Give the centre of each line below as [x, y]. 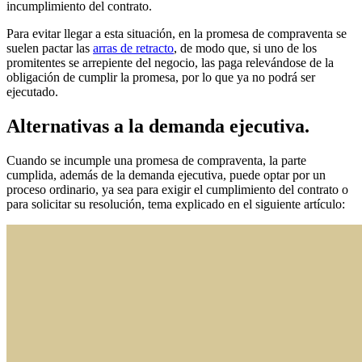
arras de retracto [133, 48]
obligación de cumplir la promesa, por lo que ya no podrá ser [161, 78]
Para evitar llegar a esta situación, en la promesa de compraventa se [177, 34]
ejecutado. [32, 92]
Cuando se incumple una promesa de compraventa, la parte [156, 160]
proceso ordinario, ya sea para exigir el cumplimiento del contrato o [177, 189]
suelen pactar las [50, 48]
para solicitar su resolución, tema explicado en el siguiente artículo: [176, 204]
